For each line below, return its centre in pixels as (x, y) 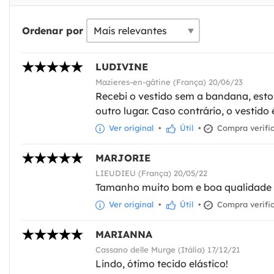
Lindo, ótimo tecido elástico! (162, 264)
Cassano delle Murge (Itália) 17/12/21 (168, 250)
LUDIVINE (122, 67)
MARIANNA (124, 235)
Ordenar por (53, 31)
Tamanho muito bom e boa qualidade (183, 187)
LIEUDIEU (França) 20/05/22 (151, 173)
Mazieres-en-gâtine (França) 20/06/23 (169, 82)
